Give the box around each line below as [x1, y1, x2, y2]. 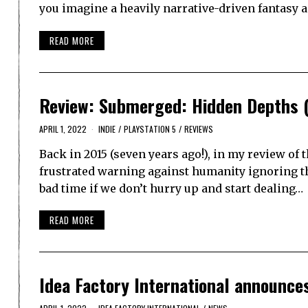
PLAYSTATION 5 [124, 122, 176, 135]
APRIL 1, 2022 [39, 122, 87, 135]
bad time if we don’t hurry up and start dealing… [39, 181, 303, 195]
